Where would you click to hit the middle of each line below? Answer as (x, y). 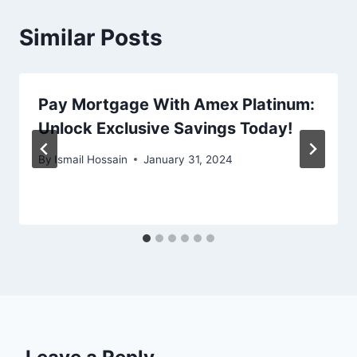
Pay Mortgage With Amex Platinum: (177, 105)
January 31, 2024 (188, 159)
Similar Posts (91, 38)
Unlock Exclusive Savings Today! (165, 129)
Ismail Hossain (91, 159)
